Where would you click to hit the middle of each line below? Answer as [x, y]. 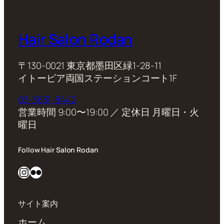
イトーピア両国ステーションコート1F [98, 78]
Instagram [22, 171]
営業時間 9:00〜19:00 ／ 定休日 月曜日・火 [109, 112]
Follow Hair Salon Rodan [58, 150]
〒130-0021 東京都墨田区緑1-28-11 [90, 65]
